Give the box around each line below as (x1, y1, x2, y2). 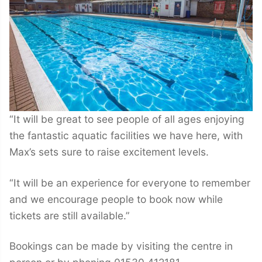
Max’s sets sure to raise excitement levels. (9, 146, 209, 158)
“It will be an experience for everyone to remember (9, 176, 250, 189)
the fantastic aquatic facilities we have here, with (9, 129, 243, 142)
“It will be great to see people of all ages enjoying (9, 113, 244, 126)
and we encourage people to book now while (9, 192, 223, 205)
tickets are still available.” (9, 209, 130, 222)
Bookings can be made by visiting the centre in (9, 240, 233, 253)
